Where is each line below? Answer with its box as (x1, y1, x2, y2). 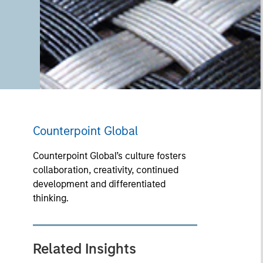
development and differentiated (32, 178, 166, 190)
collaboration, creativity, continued (32, 164, 178, 176)
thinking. (32, 193, 69, 204)
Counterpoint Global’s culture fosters (32, 150, 186, 161)
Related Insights (32, 240, 136, 257)
